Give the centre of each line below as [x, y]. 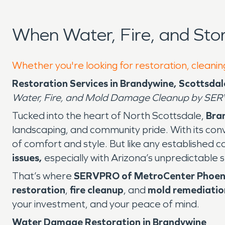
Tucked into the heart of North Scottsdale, [109, 116]
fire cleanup [97, 190]
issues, [28, 158]
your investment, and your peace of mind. [106, 204]
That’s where [43, 176]
